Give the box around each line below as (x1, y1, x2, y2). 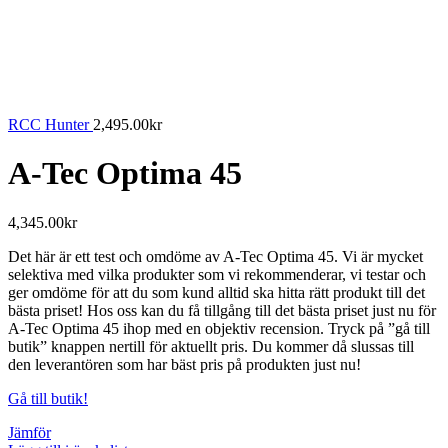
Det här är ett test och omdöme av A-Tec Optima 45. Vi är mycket (8, 247, 423, 265)
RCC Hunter (8, 116, 93, 133)
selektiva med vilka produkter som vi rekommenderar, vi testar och (8, 265, 426, 283)
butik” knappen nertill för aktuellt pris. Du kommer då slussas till (8, 337, 414, 355)
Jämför (8, 423, 51, 441)
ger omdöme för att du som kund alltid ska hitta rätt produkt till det (8, 283, 425, 301)
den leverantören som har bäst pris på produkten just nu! (8, 355, 361, 373)
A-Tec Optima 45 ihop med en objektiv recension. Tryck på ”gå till (8, 319, 430, 337)
